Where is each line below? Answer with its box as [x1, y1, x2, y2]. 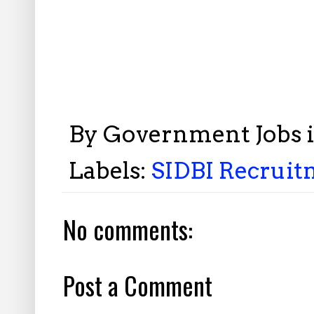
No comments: [63, 210, 193, 248]
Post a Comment [63, 266, 212, 304]
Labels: [69, 156, 151, 185]
